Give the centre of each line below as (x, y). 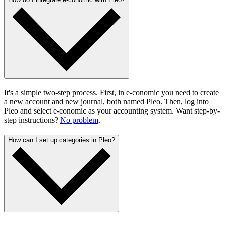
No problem (79, 120)
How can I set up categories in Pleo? (62, 140)
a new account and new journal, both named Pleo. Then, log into (106, 101)
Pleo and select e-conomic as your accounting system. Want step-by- (112, 110)
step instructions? (32, 120)
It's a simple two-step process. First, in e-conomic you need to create (111, 92)
